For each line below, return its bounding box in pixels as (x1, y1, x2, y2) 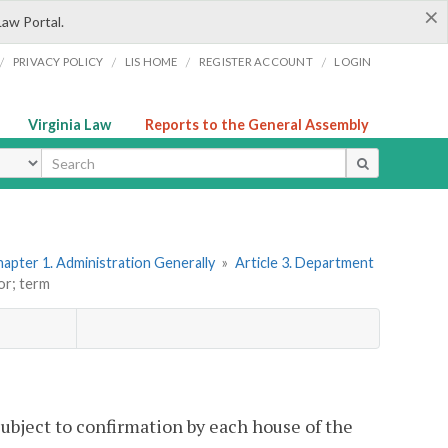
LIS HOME (124, 55, 178, 68)
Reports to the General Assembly (145, 116, 369, 133)
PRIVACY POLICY (12, 55, 104, 68)
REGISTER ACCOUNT (198, 55, 313, 68)
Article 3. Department (234, 254, 374, 272)
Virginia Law (28, 116, 111, 133)
